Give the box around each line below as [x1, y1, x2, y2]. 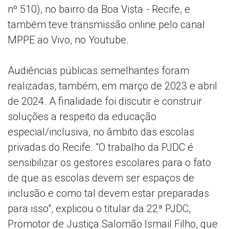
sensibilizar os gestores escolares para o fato [8, 156, 211, 169]
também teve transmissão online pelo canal [8, 18, 205, 31]
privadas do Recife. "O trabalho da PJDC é [8, 141, 193, 153]
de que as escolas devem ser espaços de [8, 171, 194, 184]
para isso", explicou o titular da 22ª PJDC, [8, 202, 191, 215]
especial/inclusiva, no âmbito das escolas [8, 125, 194, 138]
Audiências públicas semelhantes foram [8, 64, 189, 77]
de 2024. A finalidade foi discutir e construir [8, 95, 202, 107]
